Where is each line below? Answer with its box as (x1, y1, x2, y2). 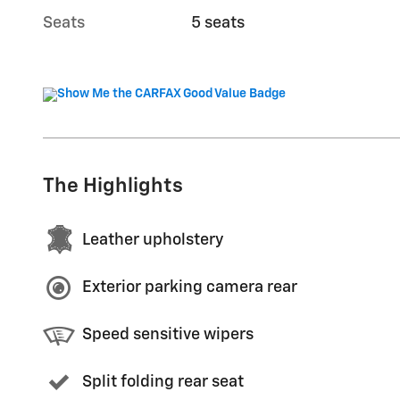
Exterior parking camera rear (82, 279, 297, 296)
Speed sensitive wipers (82, 327, 254, 343)
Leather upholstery (82, 232, 223, 248)
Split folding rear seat (82, 374, 244, 390)
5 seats (191, 14, 246, 31)
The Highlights (43, 175, 183, 196)
